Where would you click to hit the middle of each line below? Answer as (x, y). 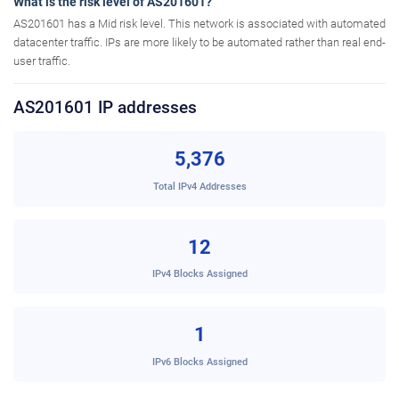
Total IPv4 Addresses (199, 186)
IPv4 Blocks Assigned (199, 274)
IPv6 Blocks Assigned (199, 361)
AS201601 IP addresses (105, 108)
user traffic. (42, 61)
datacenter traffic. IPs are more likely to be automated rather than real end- (199, 43)
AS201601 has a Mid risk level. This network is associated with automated (199, 24)
